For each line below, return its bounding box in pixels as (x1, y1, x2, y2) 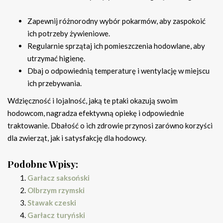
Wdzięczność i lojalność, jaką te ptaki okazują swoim (7, 96, 178, 105)
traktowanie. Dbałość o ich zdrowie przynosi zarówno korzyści (7, 120, 213, 130)
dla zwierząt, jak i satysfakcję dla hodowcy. (7, 133, 146, 142)
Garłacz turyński (27, 210, 85, 220)
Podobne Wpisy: (7, 157, 78, 170)
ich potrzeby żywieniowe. (27, 28, 110, 38)
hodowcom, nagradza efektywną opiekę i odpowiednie (7, 108, 184, 117)
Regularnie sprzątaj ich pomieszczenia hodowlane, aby (27, 41, 205, 50)
